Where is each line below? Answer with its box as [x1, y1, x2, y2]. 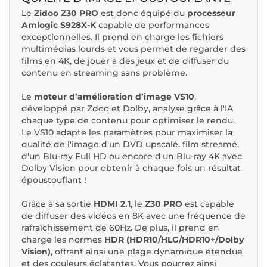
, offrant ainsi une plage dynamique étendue [51, 246, 243, 257]
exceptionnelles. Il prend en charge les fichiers [21, 31, 223, 42]
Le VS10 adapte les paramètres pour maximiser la [21, 126, 232, 138]
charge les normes [21, 234, 104, 245]
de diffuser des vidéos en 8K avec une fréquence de [21, 210, 246, 221]
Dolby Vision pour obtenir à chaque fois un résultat [21, 162, 241, 173]
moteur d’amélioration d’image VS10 [34, 91, 194, 102]
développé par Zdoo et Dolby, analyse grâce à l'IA [21, 103, 233, 114]
